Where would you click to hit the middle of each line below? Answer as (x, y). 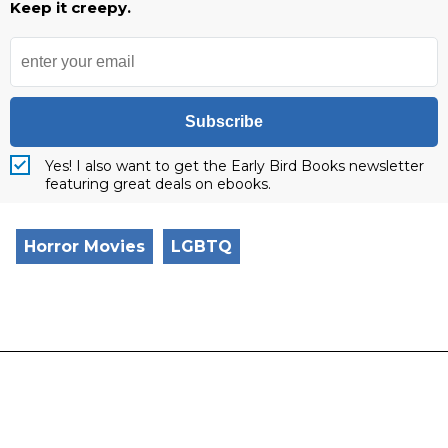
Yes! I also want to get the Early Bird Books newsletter (234, 166)
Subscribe (224, 122)
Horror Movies (84, 247)
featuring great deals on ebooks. (158, 184)
